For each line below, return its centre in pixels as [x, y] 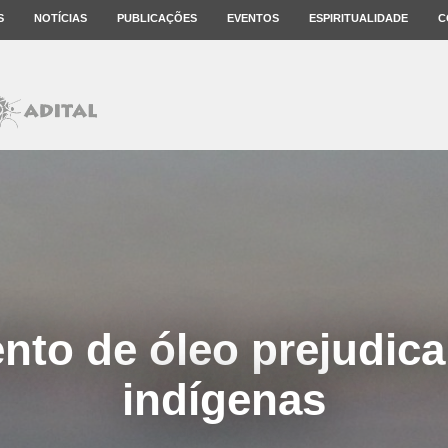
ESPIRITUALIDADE [358, 18]
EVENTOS [253, 18]
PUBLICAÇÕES [157, 18]
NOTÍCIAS [60, 18]
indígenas [224, 399]
